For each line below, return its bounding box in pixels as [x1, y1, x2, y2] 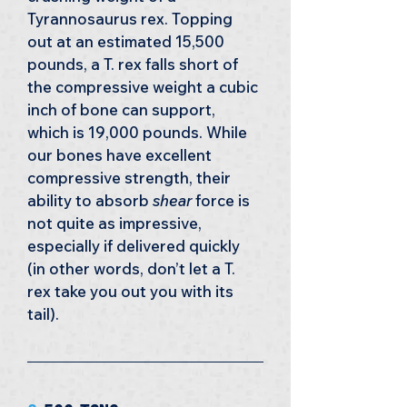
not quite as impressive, [27, 213, 205, 233]
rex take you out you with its [27, 282, 237, 301]
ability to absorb [27, 191, 153, 210]
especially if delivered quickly [27, 236, 243, 255]
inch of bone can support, [27, 100, 219, 119]
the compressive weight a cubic [27, 77, 262, 96]
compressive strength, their [27, 168, 234, 187]
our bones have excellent [27, 145, 215, 164]
